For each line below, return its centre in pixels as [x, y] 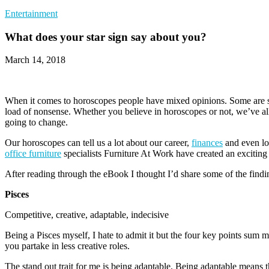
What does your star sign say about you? [106, 37]
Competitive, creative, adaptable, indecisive [87, 215]
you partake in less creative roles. [67, 246]
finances [207, 143]
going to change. [36, 122]
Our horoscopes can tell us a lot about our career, [98, 143]
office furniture [33, 154]
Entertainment [31, 14]
